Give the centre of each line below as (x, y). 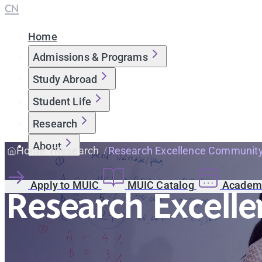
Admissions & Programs (90, 57)
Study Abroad (65, 79)
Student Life (62, 101)
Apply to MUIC (66, 185)
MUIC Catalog (162, 185)
